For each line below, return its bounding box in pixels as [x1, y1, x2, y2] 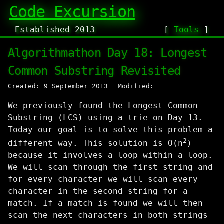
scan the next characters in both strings [8, 210, 208, 220]
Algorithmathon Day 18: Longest [8, 46, 207, 60]
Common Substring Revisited [8, 64, 181, 78]
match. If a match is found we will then [8, 198, 203, 208]
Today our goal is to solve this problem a [8, 125, 213, 134]
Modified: [118, 82, 154, 90]
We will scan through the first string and [8, 162, 213, 172]
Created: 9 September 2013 [8, 82, 108, 90]
